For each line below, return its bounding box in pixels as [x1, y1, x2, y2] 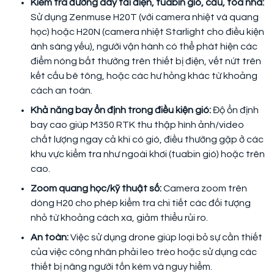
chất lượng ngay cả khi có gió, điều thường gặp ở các [31, 134, 264, 144]
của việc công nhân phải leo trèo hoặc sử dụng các [31, 246, 257, 257]
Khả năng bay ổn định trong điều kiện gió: [31, 105, 213, 115]
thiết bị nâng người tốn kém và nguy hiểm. [31, 261, 212, 272]
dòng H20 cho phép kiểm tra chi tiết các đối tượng [31, 198, 251, 208]
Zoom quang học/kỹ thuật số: [31, 183, 163, 193]
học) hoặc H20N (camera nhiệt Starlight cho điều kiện [31, 26, 264, 37]
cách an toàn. [31, 85, 92, 95]
